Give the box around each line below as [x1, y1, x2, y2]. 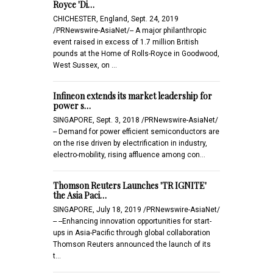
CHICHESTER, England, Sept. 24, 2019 [53, 14, 179, 23]
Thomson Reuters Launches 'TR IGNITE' [53, 179, 207, 191]
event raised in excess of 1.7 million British [53, 37, 199, 46]
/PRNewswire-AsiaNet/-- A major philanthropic [53, 26, 207, 35]
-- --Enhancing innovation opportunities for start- [53, 216, 211, 225]
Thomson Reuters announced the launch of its [53, 239, 211, 249]
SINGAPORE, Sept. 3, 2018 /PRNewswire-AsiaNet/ [53, 115, 218, 124]
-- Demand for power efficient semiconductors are [53, 127, 219, 136]
